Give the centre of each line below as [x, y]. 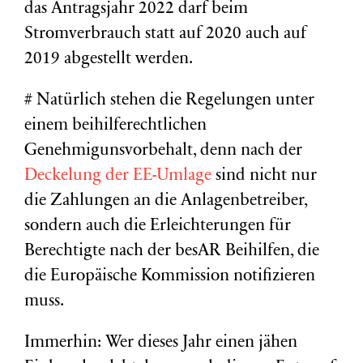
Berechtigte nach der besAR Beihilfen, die [172, 252]
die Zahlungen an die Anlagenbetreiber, [166, 201]
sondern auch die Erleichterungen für [158, 226]
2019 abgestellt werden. [109, 60]
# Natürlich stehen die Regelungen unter [169, 101]
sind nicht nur [264, 176]
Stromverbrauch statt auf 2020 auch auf [165, 34]
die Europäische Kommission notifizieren [170, 277]
